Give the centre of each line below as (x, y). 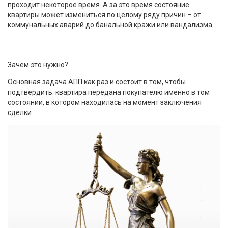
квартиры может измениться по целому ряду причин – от (104, 15)
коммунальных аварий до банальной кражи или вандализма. (111, 25)
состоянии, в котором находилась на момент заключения (105, 102)
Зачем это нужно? (38, 64)
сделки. (20, 112)
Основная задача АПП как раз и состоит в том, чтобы (97, 82)
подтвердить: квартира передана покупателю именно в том (109, 92)
